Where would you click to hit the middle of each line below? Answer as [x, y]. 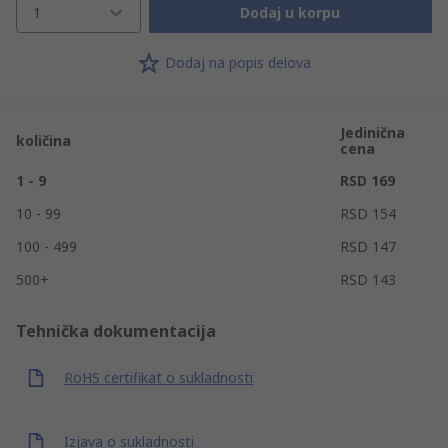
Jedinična [372, 132]
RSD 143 [368, 279]
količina [43, 140]
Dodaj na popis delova [238, 63]
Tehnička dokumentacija [116, 330]
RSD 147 [368, 246]
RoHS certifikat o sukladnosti [158, 378]
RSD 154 [368, 213]
